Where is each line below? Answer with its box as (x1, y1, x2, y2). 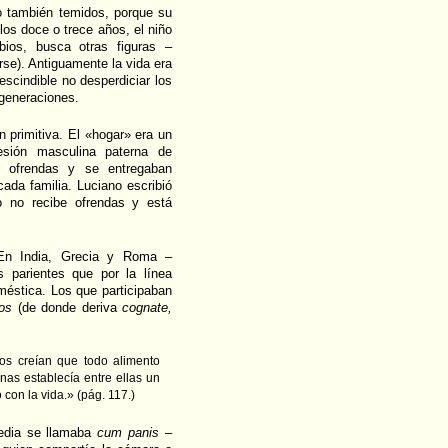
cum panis (97, 425, 160, 441)
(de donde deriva (12, 300, 123, 316)
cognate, (122, 300, 173, 316)
